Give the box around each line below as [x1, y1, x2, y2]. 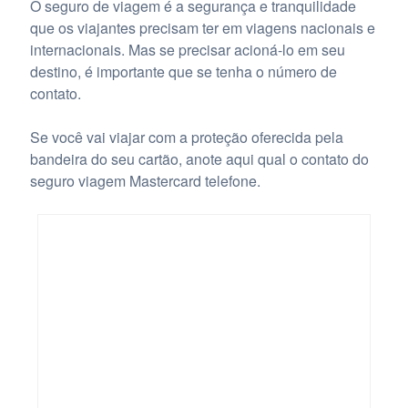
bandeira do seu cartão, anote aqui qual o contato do [29, 148, 369, 169]
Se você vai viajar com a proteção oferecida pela [29, 127, 343, 148]
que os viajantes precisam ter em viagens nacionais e [29, 17, 375, 38]
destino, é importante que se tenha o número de [29, 61, 337, 82]
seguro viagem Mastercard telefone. [29, 170, 260, 191]
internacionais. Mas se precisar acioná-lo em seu [29, 39, 345, 60]
